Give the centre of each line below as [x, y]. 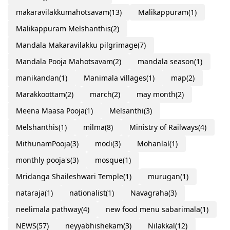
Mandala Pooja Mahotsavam [64, 61]
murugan [164, 176]
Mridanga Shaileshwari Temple [70, 176]
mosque [109, 160]
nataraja [30, 193]
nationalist [88, 193]
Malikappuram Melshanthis [63, 28]
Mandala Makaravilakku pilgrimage [77, 45]
